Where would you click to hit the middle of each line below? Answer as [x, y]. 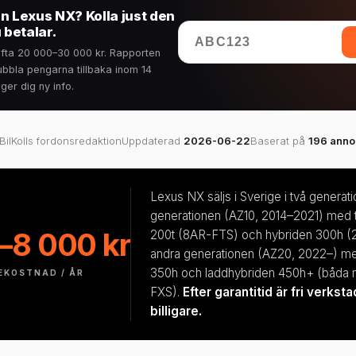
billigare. [176, 311]
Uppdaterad [153, 141]
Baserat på [279, 141]
